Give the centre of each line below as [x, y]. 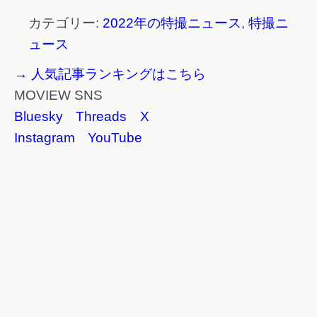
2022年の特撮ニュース [172, 23]
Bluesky [39, 117]
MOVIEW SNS [58, 96]
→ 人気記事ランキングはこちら [110, 74]
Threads [101, 117]
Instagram [45, 138]
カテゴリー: [65, 23]
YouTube [115, 138]
